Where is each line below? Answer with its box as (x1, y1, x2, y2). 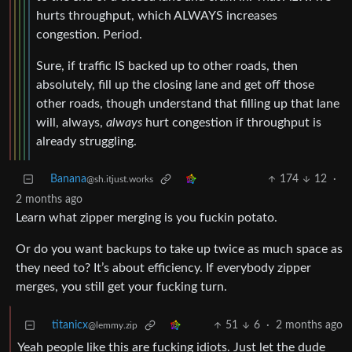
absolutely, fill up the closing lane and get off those (36, 79, 314, 92)
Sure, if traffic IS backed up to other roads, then (36, 60, 298, 73)
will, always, (36, 116, 106, 130)
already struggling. (36, 135, 137, 148)
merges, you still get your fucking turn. (16, 280, 227, 294)
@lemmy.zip (88, 321, 137, 331)
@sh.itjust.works (86, 174, 153, 185)
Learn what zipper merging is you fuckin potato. (16, 211, 277, 225)
